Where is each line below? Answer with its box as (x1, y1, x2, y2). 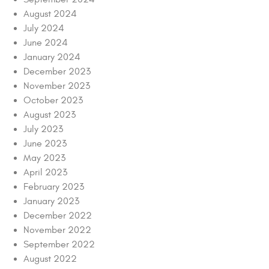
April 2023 (23, 167, 67, 178)
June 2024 (23, 37, 68, 49)
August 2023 (23, 109, 76, 121)
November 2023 (23, 80, 90, 92)
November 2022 (23, 225, 91, 236)
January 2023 (23, 196, 79, 207)
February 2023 (23, 181, 84, 193)
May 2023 (23, 153, 65, 164)
